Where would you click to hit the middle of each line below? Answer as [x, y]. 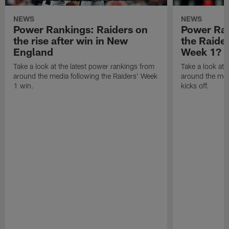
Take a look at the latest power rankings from [84, 66]
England [33, 51]
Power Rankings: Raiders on [81, 29]
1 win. [24, 85]
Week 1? [201, 51]
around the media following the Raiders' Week [86, 76]
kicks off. [195, 85]
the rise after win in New [71, 40]
